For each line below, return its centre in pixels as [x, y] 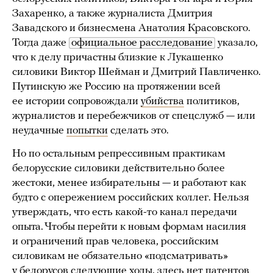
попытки [87, 131]
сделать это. [140, 131]
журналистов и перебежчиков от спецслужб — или [134, 116]
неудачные [39, 131]
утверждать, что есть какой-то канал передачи [125, 213]
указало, [236, 43]
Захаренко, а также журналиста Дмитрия [112, 14]
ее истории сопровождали [76, 102]
